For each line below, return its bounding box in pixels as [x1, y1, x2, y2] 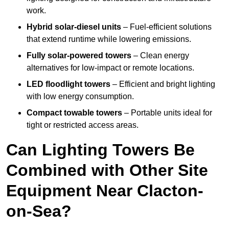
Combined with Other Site [6, 161, 208, 180]
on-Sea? [6, 202, 72, 221]
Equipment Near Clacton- [6, 181, 203, 200]
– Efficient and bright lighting [110, 80, 215, 89]
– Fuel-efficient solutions [121, 22, 212, 32]
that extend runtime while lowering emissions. [27, 35, 191, 44]
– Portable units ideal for [122, 108, 212, 118]
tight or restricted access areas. [27, 121, 139, 130]
